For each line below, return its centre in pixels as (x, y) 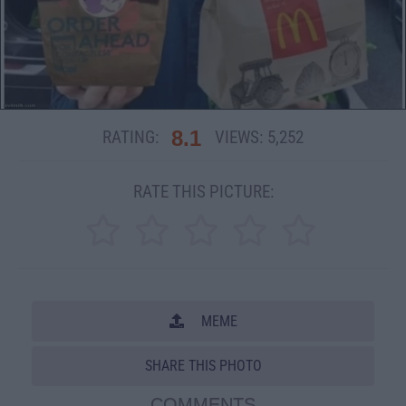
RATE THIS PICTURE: (203, 192)
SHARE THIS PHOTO (203, 366)
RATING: (130, 138)
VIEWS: (239, 138)
